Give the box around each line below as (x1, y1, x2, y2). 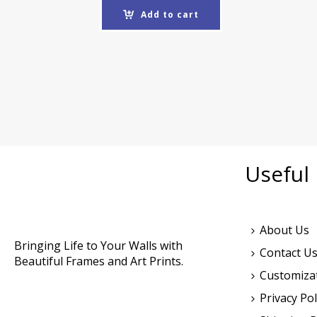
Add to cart (140, 8, 199, 21)
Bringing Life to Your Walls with (14, 237, 183, 253)
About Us (260, 221, 309, 238)
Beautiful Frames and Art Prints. (14, 253, 183, 269)
